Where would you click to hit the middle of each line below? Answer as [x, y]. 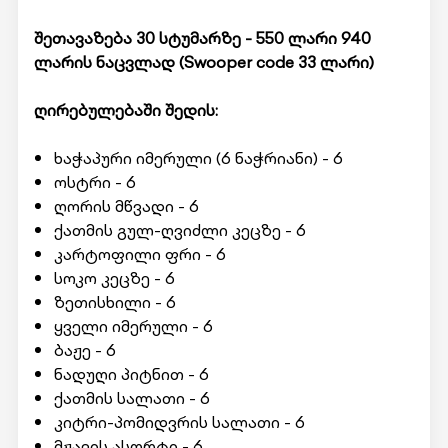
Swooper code [238, 62]
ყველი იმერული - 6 [133, 326]
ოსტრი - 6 [94, 182]
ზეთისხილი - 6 [114, 302]
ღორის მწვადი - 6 [126, 206]
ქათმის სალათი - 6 [131, 398]
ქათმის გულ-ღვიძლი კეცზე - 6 [179, 230]
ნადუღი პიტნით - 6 [131, 374]
